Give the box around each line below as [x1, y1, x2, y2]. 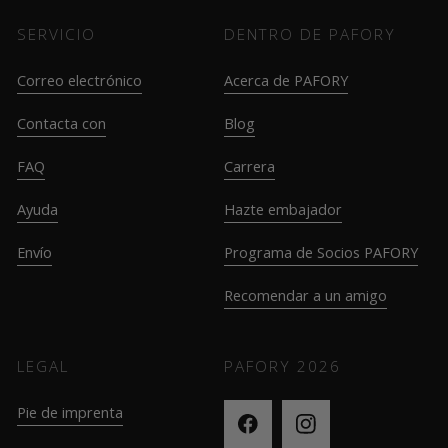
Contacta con [17, 113, 106, 133]
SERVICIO [17, 23, 96, 44]
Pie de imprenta [17, 402, 123, 422]
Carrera [224, 156, 275, 176]
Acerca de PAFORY [224, 70, 348, 90]
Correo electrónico [17, 70, 142, 90]
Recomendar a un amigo [224, 285, 387, 305]
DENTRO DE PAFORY [224, 23, 396, 44]
